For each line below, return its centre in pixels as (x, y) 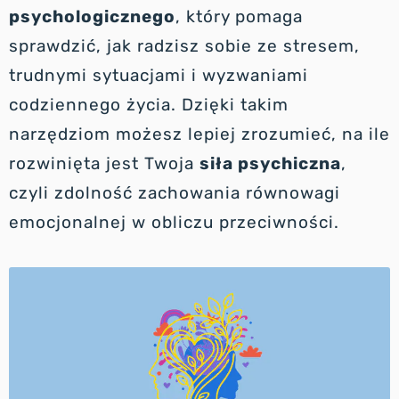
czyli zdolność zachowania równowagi (175, 192)
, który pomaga (239, 16)
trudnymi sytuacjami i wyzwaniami (159, 75)
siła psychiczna (270, 163)
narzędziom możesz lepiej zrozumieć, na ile (199, 134)
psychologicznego (92, 16)
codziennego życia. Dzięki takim (149, 104)
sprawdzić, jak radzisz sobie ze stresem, (184, 45)
